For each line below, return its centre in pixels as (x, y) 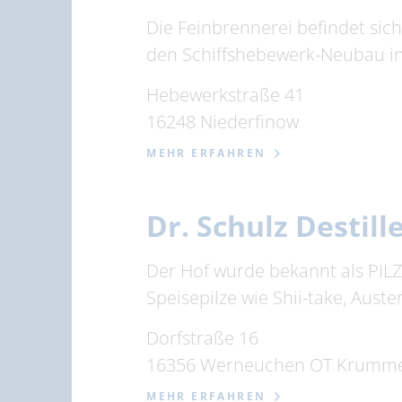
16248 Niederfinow (223, 122)
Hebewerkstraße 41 (226, 95)
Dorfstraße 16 (203, 338)
